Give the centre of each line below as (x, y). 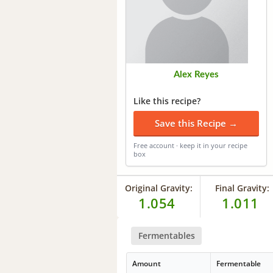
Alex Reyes (196, 74)
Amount (147, 264)
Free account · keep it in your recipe (190, 145)
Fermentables (166, 235)
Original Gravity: (158, 188)
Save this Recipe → (196, 123)
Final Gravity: (242, 188)
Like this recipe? (167, 101)
